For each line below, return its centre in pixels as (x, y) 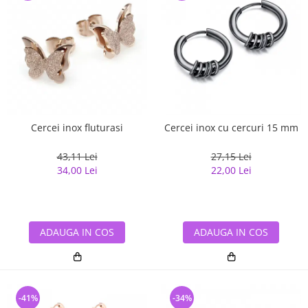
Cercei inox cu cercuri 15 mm (231, 128)
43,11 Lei (77, 157)
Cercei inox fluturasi (77, 128)
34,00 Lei (77, 170)
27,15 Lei (231, 157)
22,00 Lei (231, 170)
